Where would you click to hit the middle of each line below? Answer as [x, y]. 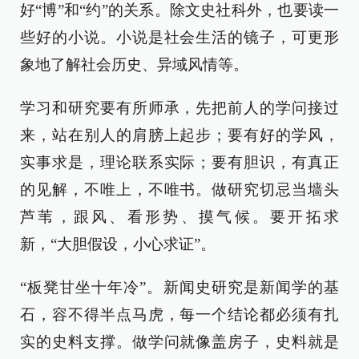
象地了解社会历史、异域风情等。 [134, 65]
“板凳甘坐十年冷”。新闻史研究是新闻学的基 [179, 287]
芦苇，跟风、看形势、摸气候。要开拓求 [179, 217]
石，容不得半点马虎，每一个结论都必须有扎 [179, 315]
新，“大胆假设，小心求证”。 [118, 244]
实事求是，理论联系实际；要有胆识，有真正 [179, 162]
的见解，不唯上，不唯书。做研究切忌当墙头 [179, 190]
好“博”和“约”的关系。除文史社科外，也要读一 [179, 10]
